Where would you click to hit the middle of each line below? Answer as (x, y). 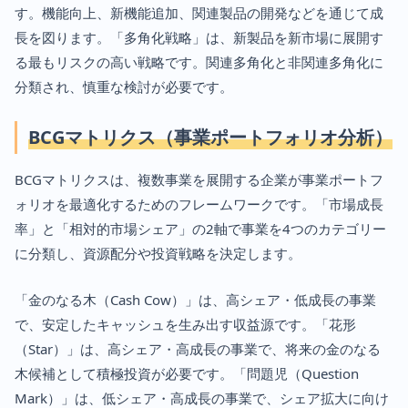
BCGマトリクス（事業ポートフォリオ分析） (210, 137)
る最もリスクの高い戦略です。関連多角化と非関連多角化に (199, 61)
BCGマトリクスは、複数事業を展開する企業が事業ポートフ (199, 179)
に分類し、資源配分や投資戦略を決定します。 (158, 253)
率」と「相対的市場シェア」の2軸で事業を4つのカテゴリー (200, 228)
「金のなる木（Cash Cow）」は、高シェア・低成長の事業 (195, 299)
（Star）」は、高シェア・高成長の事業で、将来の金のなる (198, 348)
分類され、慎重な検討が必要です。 (124, 86)
